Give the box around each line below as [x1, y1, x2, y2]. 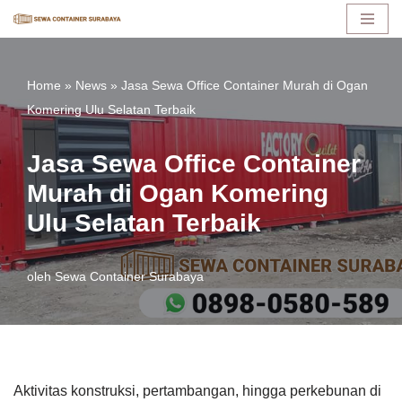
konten [13, 91, 57, 106]
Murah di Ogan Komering [27, 179, 328, 207]
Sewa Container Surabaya [55, 269, 204, 284]
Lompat [13, 42, 61, 57]
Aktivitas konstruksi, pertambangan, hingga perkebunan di [13, 383, 381, 398]
